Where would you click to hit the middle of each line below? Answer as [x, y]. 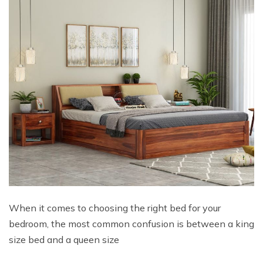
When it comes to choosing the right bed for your [115, 208]
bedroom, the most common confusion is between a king [131, 224]
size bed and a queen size [64, 240]
